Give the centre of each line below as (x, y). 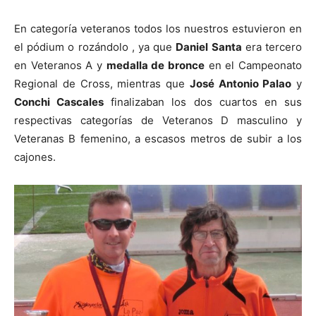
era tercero (272, 47)
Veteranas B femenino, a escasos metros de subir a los (158, 139)
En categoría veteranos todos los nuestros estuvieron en (158, 29)
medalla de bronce (156, 66)
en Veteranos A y (60, 66)
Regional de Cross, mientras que (102, 84)
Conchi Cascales (59, 102)
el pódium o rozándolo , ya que (95, 47)
